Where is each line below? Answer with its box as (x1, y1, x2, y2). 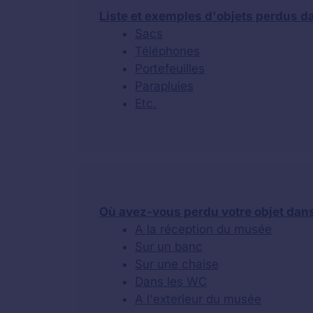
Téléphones (135, 43, 200, 58)
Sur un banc (135, 240, 203, 254)
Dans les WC (135, 275, 207, 289)
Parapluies (135, 78, 194, 93)
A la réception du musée (135, 222, 272, 236)
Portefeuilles (135, 61, 205, 75)
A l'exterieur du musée (135, 292, 261, 306)
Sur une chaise (135, 257, 219, 271)
